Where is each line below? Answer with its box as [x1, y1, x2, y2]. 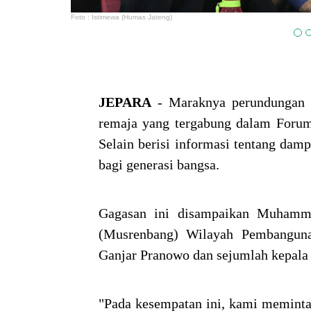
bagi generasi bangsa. [99, 157, 219, 173]
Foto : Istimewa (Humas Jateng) [71, 13, 172, 22]
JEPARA [99, 94, 151, 110]
